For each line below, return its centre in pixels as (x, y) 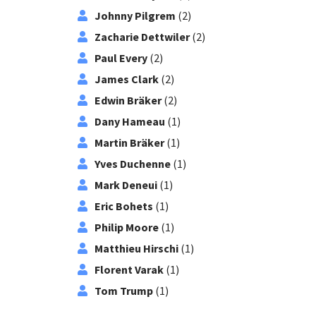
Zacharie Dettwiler (142, 37)
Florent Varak (129, 269)
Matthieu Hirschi (136, 248)
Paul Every (121, 58)
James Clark (126, 79)
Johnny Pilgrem (135, 16)
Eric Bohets (123, 206)
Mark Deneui (126, 185)
